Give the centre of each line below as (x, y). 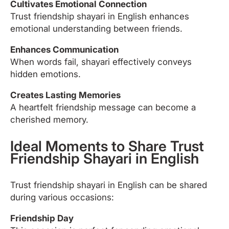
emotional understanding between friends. (96, 28)
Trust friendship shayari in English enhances (100, 16)
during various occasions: (62, 197)
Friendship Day (42, 218)
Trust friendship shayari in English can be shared (109, 185)
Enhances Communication (64, 49)
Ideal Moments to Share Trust (107, 146)
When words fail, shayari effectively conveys (101, 62)
